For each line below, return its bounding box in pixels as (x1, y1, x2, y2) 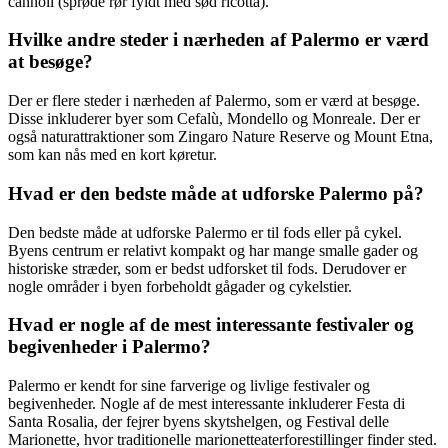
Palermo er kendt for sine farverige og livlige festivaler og (8, 376, 370, 394)
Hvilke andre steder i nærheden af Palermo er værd (8, 29, 429, 51)
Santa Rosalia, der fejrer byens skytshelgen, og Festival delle (8, 412, 389, 430)
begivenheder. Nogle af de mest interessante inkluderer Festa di (8, 394, 405, 412)
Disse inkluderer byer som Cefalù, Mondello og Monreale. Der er (8, 110, 420, 128)
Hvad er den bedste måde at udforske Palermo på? (8, 182, 424, 204)
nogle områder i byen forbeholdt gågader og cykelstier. (8, 277, 352, 295)
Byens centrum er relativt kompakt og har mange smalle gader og (8, 241, 418, 259)
